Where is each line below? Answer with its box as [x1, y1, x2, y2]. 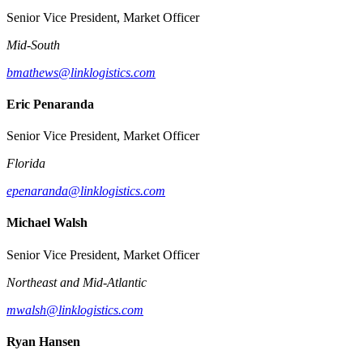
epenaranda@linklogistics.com [6, 184, 165, 199]
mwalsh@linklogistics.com [6, 302, 143, 317]
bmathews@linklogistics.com [6, 65, 156, 79]
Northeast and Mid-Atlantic [6, 275, 147, 289]
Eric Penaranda [6, 96, 94, 111]
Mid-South [6, 37, 60, 52]
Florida [6, 156, 45, 171]
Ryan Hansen [6, 334, 80, 348]
